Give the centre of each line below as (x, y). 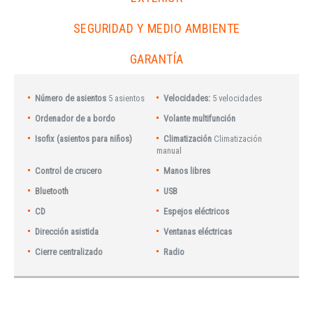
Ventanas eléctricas (198, 232)
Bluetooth (52, 191)
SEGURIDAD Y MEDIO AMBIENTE (156, 28)
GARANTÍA (156, 59)
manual (169, 151)
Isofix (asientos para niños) (84, 139)
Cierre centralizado (69, 252)
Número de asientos (71, 98)
